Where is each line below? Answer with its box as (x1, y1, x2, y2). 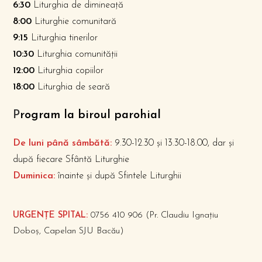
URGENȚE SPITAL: (13, 211, 88, 220)
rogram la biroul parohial (20, 109, 161, 121)
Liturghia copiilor (35, 66, 104, 75)
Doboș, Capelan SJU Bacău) (13, 227, 125, 236)
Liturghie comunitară (32, 17, 117, 26)
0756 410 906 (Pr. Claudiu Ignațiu (88, 211, 219, 220)
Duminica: (13, 171, 56, 181)
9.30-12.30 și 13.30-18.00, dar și (112, 139, 235, 148)
